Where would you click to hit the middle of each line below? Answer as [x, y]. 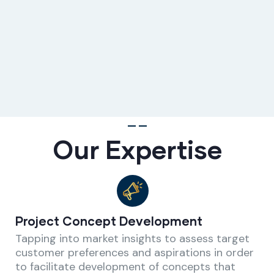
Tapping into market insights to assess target [132, 238]
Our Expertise [137, 149]
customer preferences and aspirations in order [135, 252]
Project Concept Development [109, 220]
